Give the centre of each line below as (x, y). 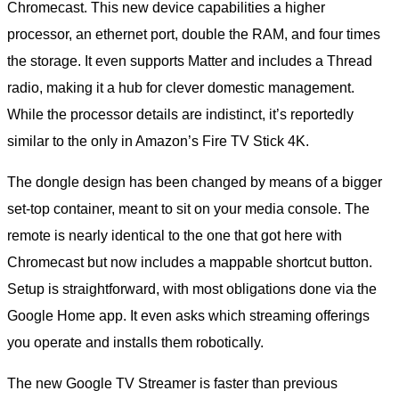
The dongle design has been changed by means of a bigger (195, 183)
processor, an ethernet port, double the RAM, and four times (194, 35)
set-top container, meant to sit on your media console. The (188, 209)
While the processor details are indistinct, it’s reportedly (180, 115)
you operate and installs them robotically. (135, 343)
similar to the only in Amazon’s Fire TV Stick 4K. (158, 142)
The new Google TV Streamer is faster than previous (172, 384)
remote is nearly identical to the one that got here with (175, 236)
